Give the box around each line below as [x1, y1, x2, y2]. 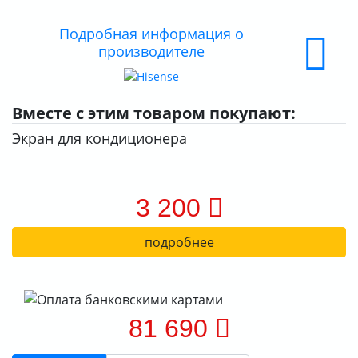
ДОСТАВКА [24, 13, 83, 29]
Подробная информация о [58, 23, 244, 43]
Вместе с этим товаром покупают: [12, 101, 296, 124]
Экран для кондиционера [12, 128, 187, 148]
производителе [97, 41, 205, 61]
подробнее [144, 233, 214, 251]
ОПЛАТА [24, 46, 70, 62]
